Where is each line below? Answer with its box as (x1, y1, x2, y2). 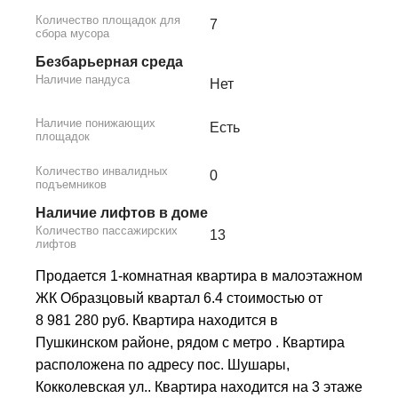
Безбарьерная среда (36, 54, 183, 70)
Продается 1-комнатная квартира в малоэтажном (36, 268, 362, 284)
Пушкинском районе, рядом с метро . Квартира (36, 335, 345, 351)
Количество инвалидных (36, 164, 168, 179)
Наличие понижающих (36, 116, 155, 131)
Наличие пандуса (36, 73, 130, 87)
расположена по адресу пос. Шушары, (36, 357, 290, 373)
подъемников (36, 178, 107, 192)
